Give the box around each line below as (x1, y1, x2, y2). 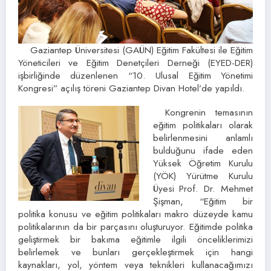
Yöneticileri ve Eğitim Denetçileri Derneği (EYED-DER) (18, 55, 253, 70)
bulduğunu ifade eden (152, 143, 253, 157)
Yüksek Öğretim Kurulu (152, 155, 253, 170)
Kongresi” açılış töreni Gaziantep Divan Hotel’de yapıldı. (18, 80, 245, 95)
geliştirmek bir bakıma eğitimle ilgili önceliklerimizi (18, 232, 253, 246)
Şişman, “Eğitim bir (152, 194, 253, 208)
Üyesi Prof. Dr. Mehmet (152, 181, 253, 195)
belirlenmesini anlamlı (152, 130, 253, 145)
